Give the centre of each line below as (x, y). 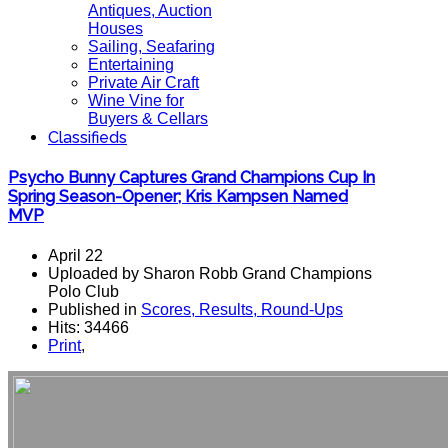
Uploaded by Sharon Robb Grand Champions (210, 273)
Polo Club (83, 291)
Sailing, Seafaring (151, 46)
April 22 (75, 255)
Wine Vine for (136, 100)
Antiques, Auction (150, 10)
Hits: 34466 (88, 327)
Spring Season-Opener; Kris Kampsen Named (178, 197)
